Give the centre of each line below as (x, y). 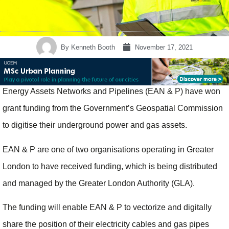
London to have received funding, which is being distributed (110, 166)
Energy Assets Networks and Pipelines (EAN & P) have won (111, 91)
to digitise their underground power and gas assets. (95, 125)
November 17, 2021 (164, 47)
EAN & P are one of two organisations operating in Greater (108, 149)
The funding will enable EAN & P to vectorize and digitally (107, 208)
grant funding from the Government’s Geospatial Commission (113, 108)
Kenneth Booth (92, 47)
